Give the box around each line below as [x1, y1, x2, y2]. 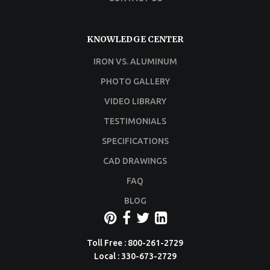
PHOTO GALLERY [100, 76, 170, 86]
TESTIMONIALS [104, 116, 166, 126]
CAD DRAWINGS [103, 155, 167, 166]
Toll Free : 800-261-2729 [87, 237, 183, 248]
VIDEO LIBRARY [104, 96, 166, 106]
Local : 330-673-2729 [93, 251, 177, 261]
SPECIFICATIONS [101, 136, 169, 146]
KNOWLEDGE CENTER [87, 33, 183, 45]
